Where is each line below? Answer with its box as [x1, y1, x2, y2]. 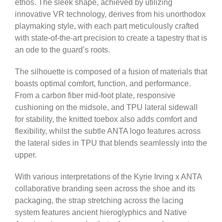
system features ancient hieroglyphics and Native [15, 208, 187, 217]
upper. [15, 150, 37, 159]
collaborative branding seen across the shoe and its [15, 184, 195, 193]
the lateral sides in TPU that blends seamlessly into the [15, 138, 207, 147]
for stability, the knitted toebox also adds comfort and [15, 114, 197, 123]
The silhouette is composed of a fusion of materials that [15, 67, 207, 76]
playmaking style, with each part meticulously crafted [15, 21, 199, 30]
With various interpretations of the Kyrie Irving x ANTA [15, 172, 202, 181]
